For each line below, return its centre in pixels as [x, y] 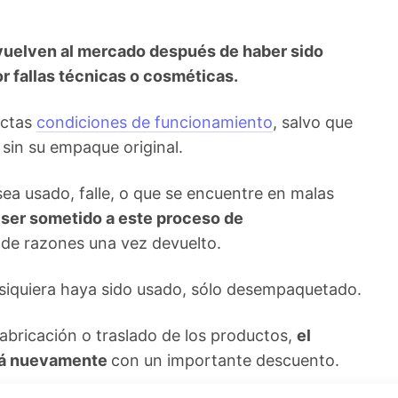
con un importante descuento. [225, 360]
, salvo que [313, 122]
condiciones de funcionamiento [155, 122]
